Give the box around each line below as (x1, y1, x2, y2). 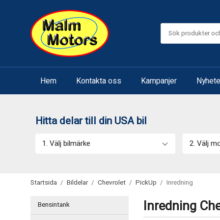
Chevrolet (98, 178, 126, 188)
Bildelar (67, 178, 88, 188)
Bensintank (38, 200, 70, 210)
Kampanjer (141, 75, 177, 87)
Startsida (30, 178, 57, 188)
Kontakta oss (76, 75, 121, 87)
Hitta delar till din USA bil (35, 113, 147, 129)
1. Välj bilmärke (42, 138, 90, 149)
